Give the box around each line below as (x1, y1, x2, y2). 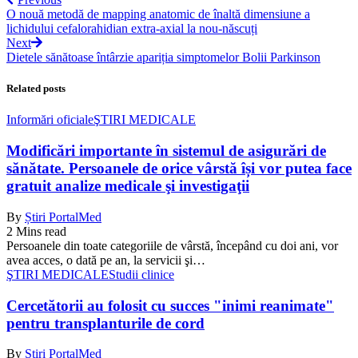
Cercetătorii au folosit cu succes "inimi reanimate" (6, 296, 334, 314)
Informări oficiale (6, 113, 93, 127)
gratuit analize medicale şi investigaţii (6, 177, 249, 195)
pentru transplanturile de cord (6, 314, 205, 332)
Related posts (6, 82, 66, 95)
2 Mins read (6, 224, 66, 238)
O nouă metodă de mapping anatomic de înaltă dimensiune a (6, 7, 310, 22)
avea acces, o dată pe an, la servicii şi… (6, 253, 205, 267)
